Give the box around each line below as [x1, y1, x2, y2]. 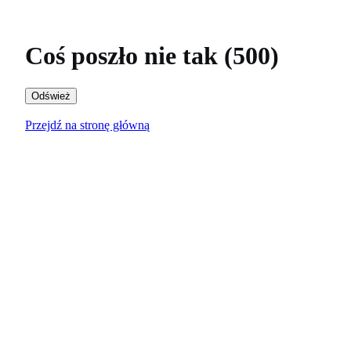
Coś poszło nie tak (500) [25, 42, 279, 71]
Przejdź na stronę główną [25, 118, 150, 132]
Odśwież [31, 89, 71, 102]
